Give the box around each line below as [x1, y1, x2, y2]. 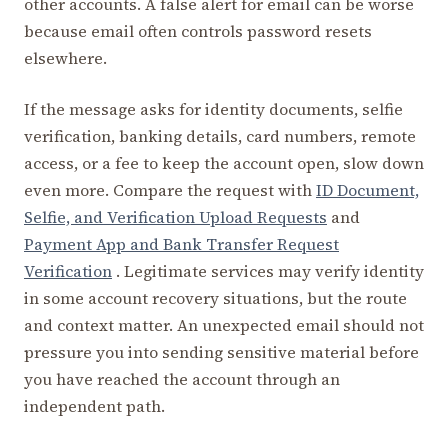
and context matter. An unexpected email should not [24, 314, 424, 337]
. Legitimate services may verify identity [112, 260, 424, 283]
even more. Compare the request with [24, 179, 316, 202]
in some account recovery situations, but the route [24, 287, 407, 310]
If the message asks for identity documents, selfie [24, 98, 403, 121]
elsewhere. [24, 47, 107, 70]
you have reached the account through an [24, 368, 340, 391]
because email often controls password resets [24, 20, 372, 43]
